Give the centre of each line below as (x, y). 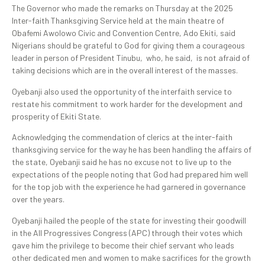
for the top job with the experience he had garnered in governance (129, 187)
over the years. (38, 199)
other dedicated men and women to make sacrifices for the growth (131, 257)
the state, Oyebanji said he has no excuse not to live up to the (122, 162)
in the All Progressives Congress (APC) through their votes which (127, 232)
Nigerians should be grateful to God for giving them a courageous (128, 46)
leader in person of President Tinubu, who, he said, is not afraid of (131, 58)
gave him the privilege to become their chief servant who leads (123, 245)
